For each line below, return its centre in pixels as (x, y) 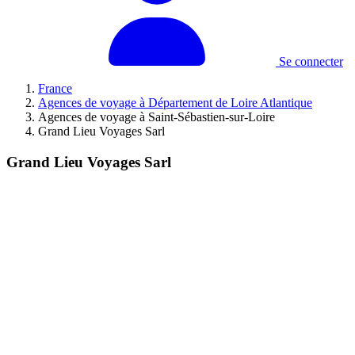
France (55, 88)
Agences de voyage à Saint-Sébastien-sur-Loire (157, 117)
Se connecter (309, 61)
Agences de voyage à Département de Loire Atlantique (175, 103)
